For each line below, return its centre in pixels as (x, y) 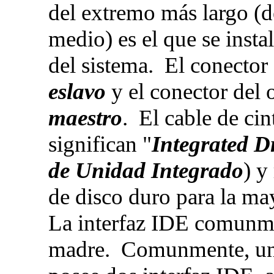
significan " (100, 144)
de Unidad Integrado (146, 170)
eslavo (77, 91)
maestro (85, 118)
